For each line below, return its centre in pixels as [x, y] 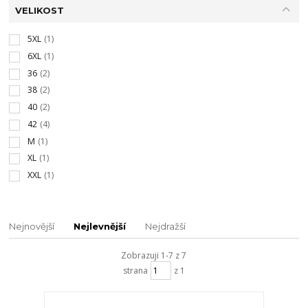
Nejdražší [166, 227]
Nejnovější [32, 227]
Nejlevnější [100, 227]
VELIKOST [39, 10]
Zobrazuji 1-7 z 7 [154, 256]
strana [135, 270]
